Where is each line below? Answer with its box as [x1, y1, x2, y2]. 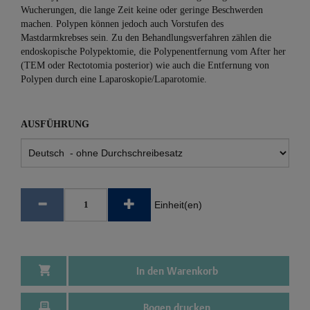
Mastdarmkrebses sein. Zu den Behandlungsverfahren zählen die [21, 33, 271, 43]
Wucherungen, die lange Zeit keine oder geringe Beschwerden [21, 5, 263, 15]
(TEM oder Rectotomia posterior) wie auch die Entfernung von [21, 60, 269, 71]
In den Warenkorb [136, 265, 218, 277]
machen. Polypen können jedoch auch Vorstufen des [21, 19, 224, 29]
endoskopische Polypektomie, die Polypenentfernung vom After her [21, 46, 286, 57]
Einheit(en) [154, 199, 202, 210]
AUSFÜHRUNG [21, 119, 89, 129]
